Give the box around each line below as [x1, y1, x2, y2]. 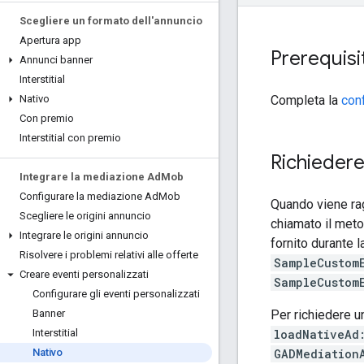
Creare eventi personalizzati [19, 268, 149, 280]
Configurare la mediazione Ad [19, 190, 158, 202]
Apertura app [19, 34, 81, 46]
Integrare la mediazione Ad [19, 171, 161, 183]
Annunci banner [19, 54, 93, 66]
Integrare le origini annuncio [19, 229, 149, 241]
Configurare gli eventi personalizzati [32, 288, 200, 300]
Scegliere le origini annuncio [19, 210, 151, 222]
